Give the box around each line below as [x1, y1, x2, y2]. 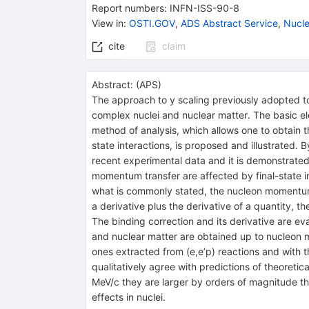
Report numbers [91, 1, 164, 14]
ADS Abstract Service [180, 17, 278, 29]
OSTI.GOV [128, 17, 175, 29]
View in [91, 17, 123, 29]
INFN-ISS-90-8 [169, 1, 239, 14]
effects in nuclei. [91, 290, 166, 303]
